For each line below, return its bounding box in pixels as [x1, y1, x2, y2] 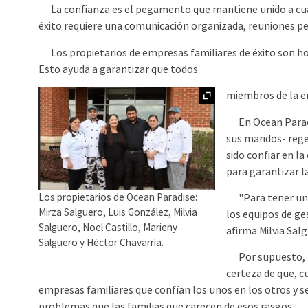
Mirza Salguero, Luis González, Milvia [38, 206, 198, 220]
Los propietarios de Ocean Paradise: [38, 191, 198, 205]
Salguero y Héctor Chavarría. [38, 236, 164, 250]
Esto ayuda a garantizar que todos [38, 62, 199, 76]
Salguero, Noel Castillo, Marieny [38, 221, 178, 235]
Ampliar [267, 88, 305, 102]
